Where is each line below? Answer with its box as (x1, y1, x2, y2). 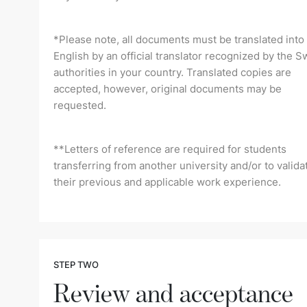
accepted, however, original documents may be (53, 82, 282, 95)
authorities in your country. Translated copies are (53, 65, 291, 79)
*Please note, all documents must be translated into (53, 32, 304, 46)
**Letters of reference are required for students (53, 142, 286, 156)
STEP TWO (53, 258, 99, 270)
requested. (53, 98, 106, 112)
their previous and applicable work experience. (53, 175, 281, 188)
